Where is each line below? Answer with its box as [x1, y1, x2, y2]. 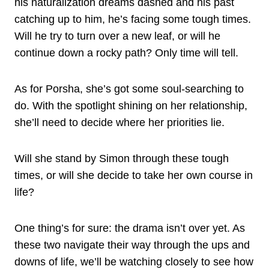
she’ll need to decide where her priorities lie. [14, 116, 225, 128]
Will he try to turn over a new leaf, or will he [14, 29, 220, 42]
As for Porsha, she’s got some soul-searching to [14, 82, 244, 95]
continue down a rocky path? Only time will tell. [14, 46, 238, 59]
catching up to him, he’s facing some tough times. [14, 13, 251, 25]
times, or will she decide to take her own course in [14, 169, 253, 181]
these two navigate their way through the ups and [14, 238, 250, 251]
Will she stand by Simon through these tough [14, 152, 229, 165]
